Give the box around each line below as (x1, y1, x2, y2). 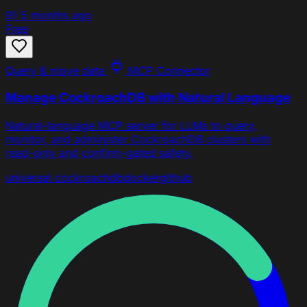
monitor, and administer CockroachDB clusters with (5, 132, 271, 147)
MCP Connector (125, 63, 210, 77)
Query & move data (5, 63, 105, 77)
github (160, 171, 192, 185)
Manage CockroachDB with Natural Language (5, 90, 291, 106)
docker (123, 171, 160, 185)
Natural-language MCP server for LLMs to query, (5, 119, 257, 133)
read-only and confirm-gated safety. (5, 146, 193, 160)
